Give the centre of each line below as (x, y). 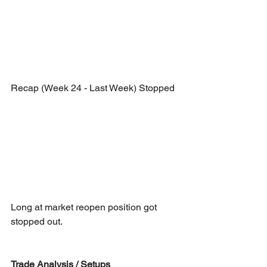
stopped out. (37, 221)
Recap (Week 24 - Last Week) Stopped (93, 88)
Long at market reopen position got (85, 207)
